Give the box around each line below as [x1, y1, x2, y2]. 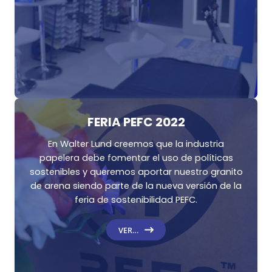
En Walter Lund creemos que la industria [48, 138, 224, 151]
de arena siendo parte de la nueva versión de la [30, 180, 242, 192]
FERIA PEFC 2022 [87, 114, 185, 131]
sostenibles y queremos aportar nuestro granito [29, 166, 243, 178]
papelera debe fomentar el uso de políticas [39, 152, 233, 165]
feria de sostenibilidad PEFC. [75, 194, 197, 206]
